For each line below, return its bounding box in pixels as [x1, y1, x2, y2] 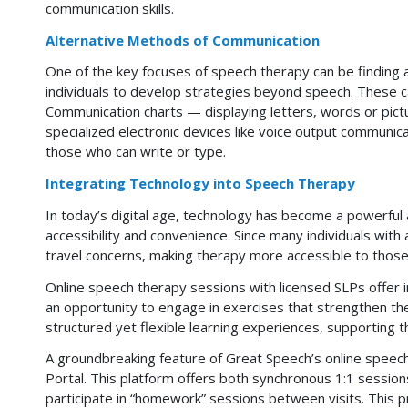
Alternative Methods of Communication [46, 30, 320, 49]
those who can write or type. [46, 142, 226, 161]
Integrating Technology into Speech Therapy [46, 174, 355, 192]
